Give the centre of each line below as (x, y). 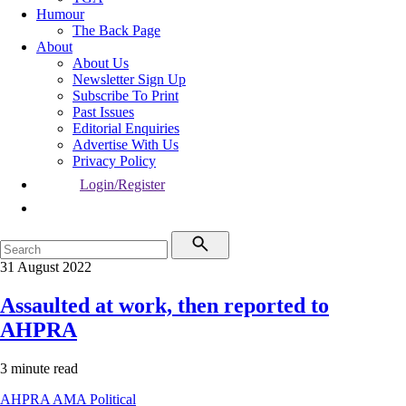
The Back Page (116, 30)
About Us (101, 63)
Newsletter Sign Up (129, 79)
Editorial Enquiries (126, 128)
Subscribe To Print (126, 96)
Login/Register (122, 184)
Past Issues (103, 112)
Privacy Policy (114, 161)
